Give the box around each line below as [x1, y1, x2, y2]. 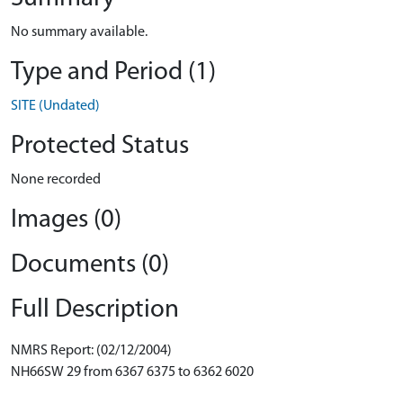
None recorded [11, 173, 101, 187]
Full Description [11, 297, 179, 323]
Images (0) [11, 207, 121, 233]
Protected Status [11, 133, 189, 159]
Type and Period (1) [11, 59, 216, 85]
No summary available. [11, 25, 148, 40]
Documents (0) [11, 252, 169, 278]
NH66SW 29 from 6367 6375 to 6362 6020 [11, 365, 254, 380]
